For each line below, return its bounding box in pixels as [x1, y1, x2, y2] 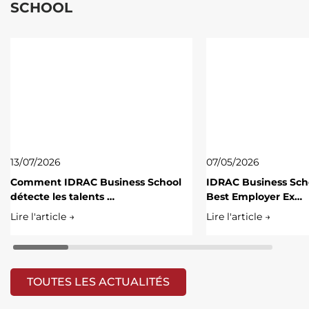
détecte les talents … [10, 190, 114, 203]
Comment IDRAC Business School [10, 175, 181, 188]
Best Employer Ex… [206, 190, 302, 203]
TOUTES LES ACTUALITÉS [27, 275, 170, 288]
